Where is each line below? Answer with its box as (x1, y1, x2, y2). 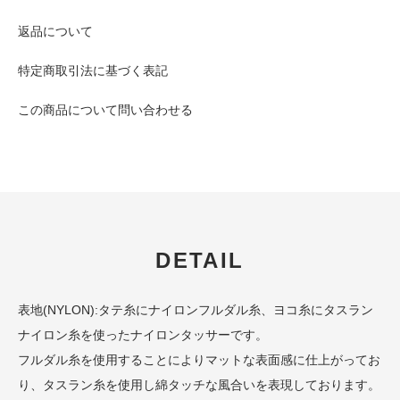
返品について (18, 23, 93, 38)
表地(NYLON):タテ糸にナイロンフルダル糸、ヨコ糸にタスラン (18, 302, 373, 317)
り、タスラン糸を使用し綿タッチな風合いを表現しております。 (18, 377, 380, 392)
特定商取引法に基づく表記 (18, 62, 168, 78)
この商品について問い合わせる (18, 102, 193, 117)
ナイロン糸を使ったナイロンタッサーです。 (18, 327, 268, 342)
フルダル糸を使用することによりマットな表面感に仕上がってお (18, 352, 380, 367)
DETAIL (155, 247, 245, 272)
